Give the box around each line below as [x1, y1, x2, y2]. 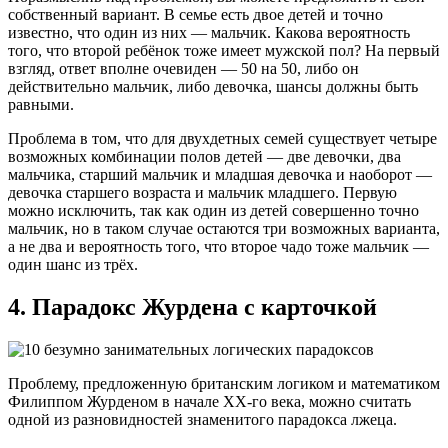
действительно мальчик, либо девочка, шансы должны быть [8, 78, 418, 96]
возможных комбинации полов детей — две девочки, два [8, 148, 401, 166]
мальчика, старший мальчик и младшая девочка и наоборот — [8, 166, 432, 184]
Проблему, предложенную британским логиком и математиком [8, 375, 440, 393]
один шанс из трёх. [8, 256, 138, 274]
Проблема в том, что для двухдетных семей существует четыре [8, 130, 437, 148]
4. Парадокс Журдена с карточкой [8, 294, 377, 321]
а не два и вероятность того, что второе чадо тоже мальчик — [8, 238, 429, 256]
